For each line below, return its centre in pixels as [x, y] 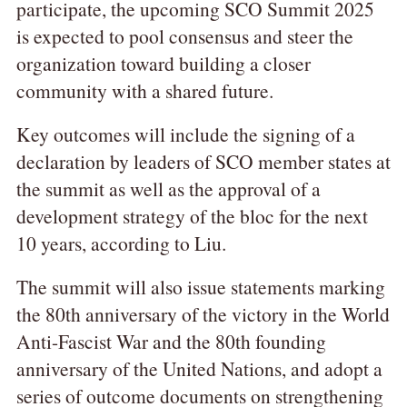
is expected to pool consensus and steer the [184, 36]
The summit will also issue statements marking [200, 287]
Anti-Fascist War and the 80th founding [171, 342]
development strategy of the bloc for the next [192, 216]
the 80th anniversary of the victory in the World [203, 314]
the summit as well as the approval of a [168, 189]
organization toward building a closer [163, 64]
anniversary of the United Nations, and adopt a [199, 369]
